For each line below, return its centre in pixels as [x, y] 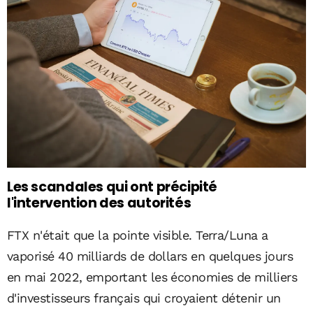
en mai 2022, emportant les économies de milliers [152, 277]
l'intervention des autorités [99, 203]
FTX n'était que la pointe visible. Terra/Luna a [138, 235]
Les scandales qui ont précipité [112, 187]
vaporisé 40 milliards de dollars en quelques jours [150, 256]
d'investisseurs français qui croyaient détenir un [144, 298]
